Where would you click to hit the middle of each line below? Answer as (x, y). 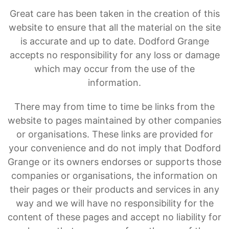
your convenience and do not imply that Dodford (114, 148)
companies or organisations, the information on (114, 176)
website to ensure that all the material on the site (114, 28)
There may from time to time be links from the (114, 107)
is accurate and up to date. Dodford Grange (114, 41)
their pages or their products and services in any (114, 190)
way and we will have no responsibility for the (114, 203)
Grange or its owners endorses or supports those (114, 162)
